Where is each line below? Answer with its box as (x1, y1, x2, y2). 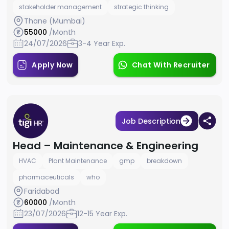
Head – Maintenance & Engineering (13, 139, 199, 153)
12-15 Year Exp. (77, 209, 128, 219)
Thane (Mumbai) (24, 16, 86, 27)
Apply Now (32, 60, 73, 71)
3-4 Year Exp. (78, 38, 126, 49)
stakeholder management (19, 3, 102, 12)
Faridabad (24, 186, 60, 197)
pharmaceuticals (19, 173, 75, 182)
